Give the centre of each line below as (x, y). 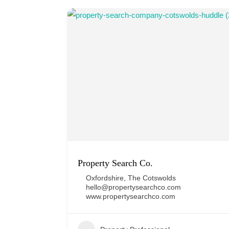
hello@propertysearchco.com (133, 187)
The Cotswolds (152, 178)
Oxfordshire (105, 178)
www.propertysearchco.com (131, 197)
